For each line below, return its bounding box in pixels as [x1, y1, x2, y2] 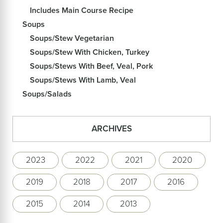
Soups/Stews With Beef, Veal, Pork [30, 60, 153, 72]
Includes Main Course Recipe [30, 4, 133, 16]
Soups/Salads [22, 88, 72, 100]
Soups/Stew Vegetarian [30, 32, 114, 44]
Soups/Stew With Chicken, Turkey [30, 46, 149, 58]
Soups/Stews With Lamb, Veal [30, 74, 136, 86]
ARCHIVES [91, 122, 132, 135]
